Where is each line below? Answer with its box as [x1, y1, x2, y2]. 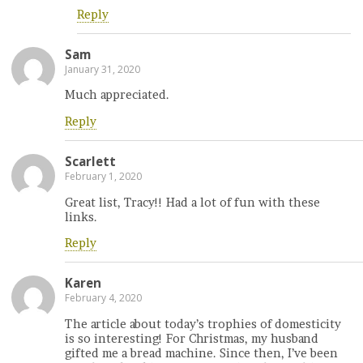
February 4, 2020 [65, 291, 142, 305]
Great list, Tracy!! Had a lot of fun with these [65, 194, 320, 210]
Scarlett [65, 153, 116, 170]
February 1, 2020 [65, 169, 142, 184]
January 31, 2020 [65, 62, 140, 76]
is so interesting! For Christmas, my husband [65, 331, 318, 346]
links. [65, 209, 97, 224]
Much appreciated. [65, 88, 169, 103]
